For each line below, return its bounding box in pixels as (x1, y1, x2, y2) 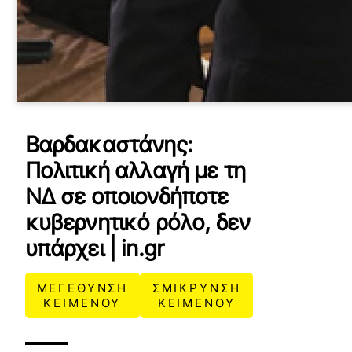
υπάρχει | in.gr (24, 235, 164, 262)
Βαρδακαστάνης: (24, 131, 192, 158)
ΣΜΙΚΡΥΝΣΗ (152, 280, 241, 295)
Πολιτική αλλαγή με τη (24, 157, 246, 184)
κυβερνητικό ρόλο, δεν (24, 209, 251, 236)
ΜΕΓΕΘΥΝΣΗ (36, 280, 129, 295)
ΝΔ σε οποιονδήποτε (24, 183, 229, 210)
